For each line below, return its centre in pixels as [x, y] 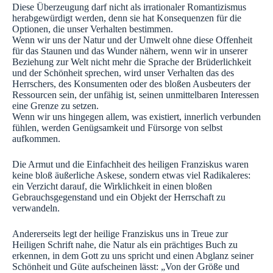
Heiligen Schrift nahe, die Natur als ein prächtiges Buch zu [125, 245]
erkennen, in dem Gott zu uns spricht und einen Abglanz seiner [133, 256]
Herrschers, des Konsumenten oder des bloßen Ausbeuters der [131, 84]
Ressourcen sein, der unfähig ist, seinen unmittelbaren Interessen [136, 95]
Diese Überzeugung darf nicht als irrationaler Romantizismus [129, 7]
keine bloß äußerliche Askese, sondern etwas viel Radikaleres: [131, 175]
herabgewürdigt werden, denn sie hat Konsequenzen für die [127, 18]
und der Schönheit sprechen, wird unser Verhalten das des [123, 73]
